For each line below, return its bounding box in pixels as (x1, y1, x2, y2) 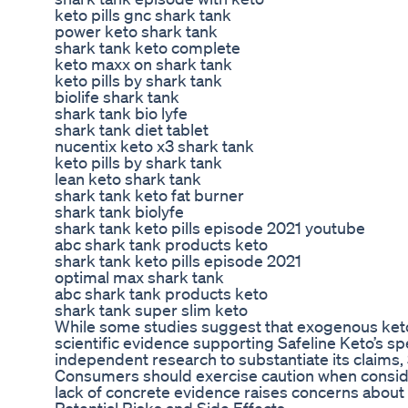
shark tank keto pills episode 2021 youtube (55, 218, 365, 239)
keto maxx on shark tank (55, 54, 232, 75)
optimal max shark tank (55, 267, 224, 288)
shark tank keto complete (55, 37, 240, 58)
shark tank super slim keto (55, 300, 248, 321)
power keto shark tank (55, 21, 218, 42)
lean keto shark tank (55, 168, 201, 189)
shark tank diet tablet (55, 119, 209, 140)
